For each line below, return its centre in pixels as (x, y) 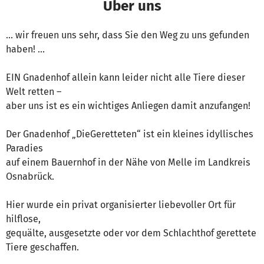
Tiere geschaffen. (42, 247)
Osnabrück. (30, 177)
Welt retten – (34, 92)
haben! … (25, 49)
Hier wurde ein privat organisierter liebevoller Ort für (121, 205)
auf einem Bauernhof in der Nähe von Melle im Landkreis (128, 163)
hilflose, (23, 219)
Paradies (24, 148)
